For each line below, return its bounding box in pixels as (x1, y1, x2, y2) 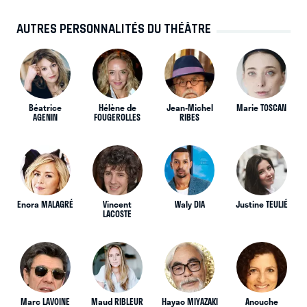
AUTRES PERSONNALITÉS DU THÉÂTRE (16, 21, 211, 37)
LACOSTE (103, 208, 132, 221)
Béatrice (29, 101, 62, 114)
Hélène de (98, 101, 136, 114)
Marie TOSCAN (236, 101, 287, 114)
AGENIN (33, 111, 58, 124)
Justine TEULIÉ (235, 198, 288, 211)
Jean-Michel (166, 101, 213, 114)
